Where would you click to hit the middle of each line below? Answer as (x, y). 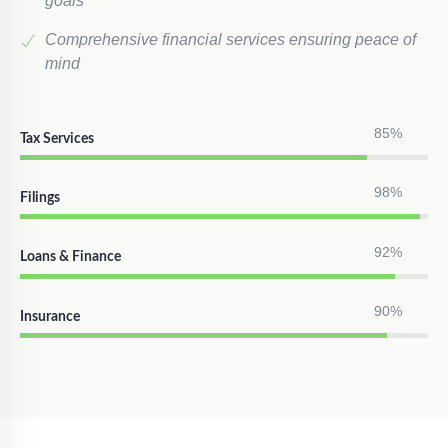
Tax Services (57, 138)
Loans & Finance (70, 257)
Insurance (50, 316)
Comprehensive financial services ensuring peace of (230, 39)
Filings (40, 198)
